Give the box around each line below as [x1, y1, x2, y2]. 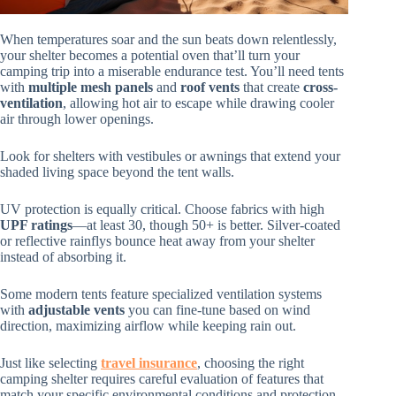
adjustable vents [28, 302, 125, 318]
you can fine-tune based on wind [125, 302, 310, 318]
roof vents [180, 80, 240, 95]
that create [240, 80, 303, 95]
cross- [303, 80, 338, 95]
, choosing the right [197, 355, 304, 371]
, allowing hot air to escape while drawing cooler [63, 95, 334, 111]
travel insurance [101, 355, 197, 371]
